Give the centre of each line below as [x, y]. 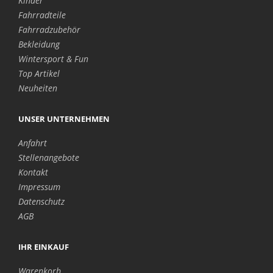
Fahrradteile [42, 15]
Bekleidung [39, 44]
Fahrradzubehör [49, 29]
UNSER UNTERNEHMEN [64, 119]
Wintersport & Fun [53, 58]
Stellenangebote [49, 157]
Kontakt [33, 172]
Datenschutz [41, 201]
